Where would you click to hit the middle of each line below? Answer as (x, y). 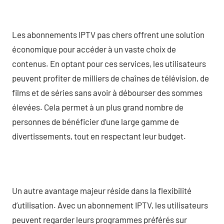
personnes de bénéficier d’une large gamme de (95, 121)
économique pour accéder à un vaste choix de (94, 49)
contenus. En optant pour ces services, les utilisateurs (109, 63)
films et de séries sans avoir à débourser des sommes (107, 92)
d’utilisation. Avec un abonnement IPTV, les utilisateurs (110, 205)
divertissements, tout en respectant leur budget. (99, 136)
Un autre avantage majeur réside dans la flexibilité (102, 190)
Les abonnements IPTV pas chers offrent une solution (108, 34)
